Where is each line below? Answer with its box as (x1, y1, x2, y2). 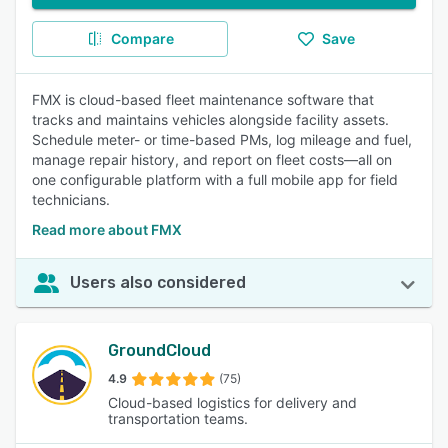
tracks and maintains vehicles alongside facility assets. (32, 111, 389, 128)
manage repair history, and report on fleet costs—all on (32, 151, 392, 168)
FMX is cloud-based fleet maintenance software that (32, 91, 374, 108)
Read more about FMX (32, 221, 182, 238)
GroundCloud (108, 341, 211, 360)
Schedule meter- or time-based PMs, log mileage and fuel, (32, 131, 412, 148)
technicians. (32, 191, 110, 208)
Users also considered (70, 273, 246, 292)
